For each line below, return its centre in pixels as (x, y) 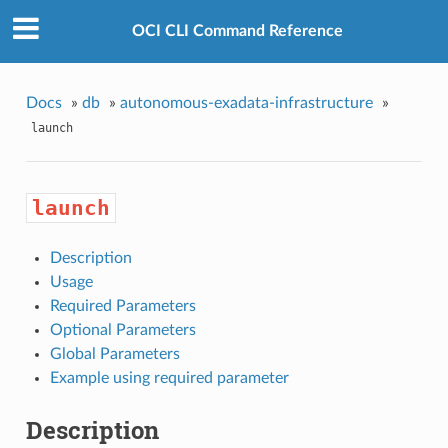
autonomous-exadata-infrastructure (246, 102)
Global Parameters (114, 354)
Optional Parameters (122, 330)
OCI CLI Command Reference (237, 31)
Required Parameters (122, 306)
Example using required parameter (169, 378)
